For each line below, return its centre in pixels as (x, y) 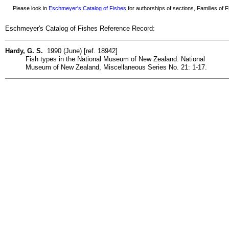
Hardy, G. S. (24, 51)
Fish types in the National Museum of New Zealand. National (115, 59)
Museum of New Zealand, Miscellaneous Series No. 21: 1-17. (116, 67)
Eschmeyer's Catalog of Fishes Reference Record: (80, 29)
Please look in (28, 8)
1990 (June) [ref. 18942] (80, 51)
